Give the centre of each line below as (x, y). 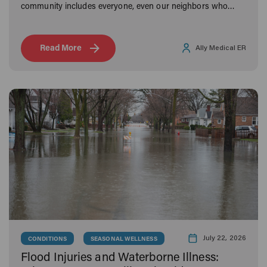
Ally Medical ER (221, 48)
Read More (61, 49)
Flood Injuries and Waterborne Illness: (120, 258)
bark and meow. (51, 20)
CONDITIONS (47, 239)
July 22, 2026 (224, 238)
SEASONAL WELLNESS (124, 239)
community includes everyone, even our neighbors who (125, 7)
